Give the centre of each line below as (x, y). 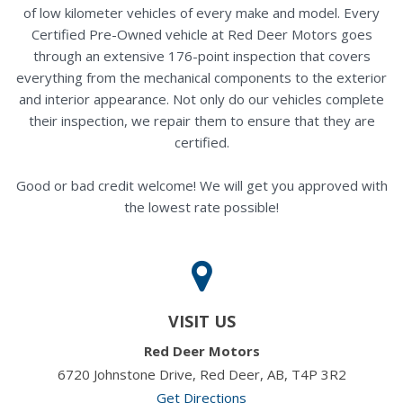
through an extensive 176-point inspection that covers (201, 55)
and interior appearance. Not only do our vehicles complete (201, 99)
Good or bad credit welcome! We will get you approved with (201, 185)
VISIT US (201, 321)
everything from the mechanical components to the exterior (201, 77)
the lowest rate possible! (201, 206)
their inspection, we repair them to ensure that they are (201, 120)
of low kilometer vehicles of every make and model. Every (201, 12)
